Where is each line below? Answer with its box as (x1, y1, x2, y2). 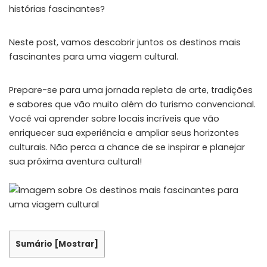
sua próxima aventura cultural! (9, 156, 142, 167)
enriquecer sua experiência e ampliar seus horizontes (9, 127, 239, 139)
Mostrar (58, 238, 94, 250)
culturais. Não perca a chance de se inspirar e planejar (9, 141, 245, 153)
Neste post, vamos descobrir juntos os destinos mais (9, 36, 241, 48)
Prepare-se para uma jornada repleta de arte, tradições (9, 84, 253, 96)
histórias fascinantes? (9, 3, 105, 15)
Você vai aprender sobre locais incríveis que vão (9, 113, 219, 125)
